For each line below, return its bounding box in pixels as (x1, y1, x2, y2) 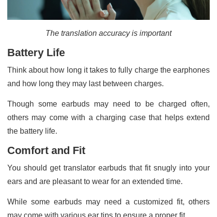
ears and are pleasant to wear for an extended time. (7, 177, 183, 186)
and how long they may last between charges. (7, 79, 164, 88)
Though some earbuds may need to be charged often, (7, 100, 210, 108)
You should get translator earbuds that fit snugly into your (7, 164, 210, 172)
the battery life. (7, 127, 57, 136)
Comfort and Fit (7, 144, 85, 157)
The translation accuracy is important (46, 29, 171, 38)
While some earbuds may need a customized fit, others (7, 198, 210, 206)
